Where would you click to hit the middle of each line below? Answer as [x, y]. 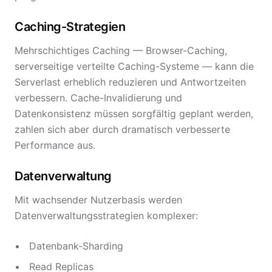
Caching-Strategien [70, 27]
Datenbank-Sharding [76, 246]
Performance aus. [55, 145]
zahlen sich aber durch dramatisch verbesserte [122, 129]
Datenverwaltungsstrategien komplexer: [106, 216]
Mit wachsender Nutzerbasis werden [98, 200]
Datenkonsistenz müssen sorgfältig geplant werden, [134, 114]
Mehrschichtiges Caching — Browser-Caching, [121, 50]
